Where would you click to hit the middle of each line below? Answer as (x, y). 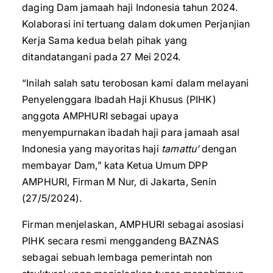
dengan (218, 149)
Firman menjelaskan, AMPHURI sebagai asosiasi (133, 224)
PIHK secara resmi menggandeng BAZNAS (121, 241)
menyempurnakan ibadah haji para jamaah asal (131, 132)
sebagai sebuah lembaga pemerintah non (117, 257)
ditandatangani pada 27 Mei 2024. (101, 57)
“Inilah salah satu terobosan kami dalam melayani (136, 83)
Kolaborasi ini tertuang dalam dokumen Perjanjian (136, 24)
